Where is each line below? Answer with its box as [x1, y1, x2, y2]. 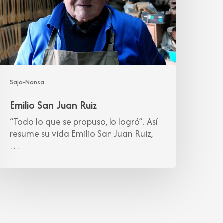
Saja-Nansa [10, 77, 45, 87]
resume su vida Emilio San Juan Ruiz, [10, 127, 153, 141]
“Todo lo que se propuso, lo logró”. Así [10, 115, 158, 129]
